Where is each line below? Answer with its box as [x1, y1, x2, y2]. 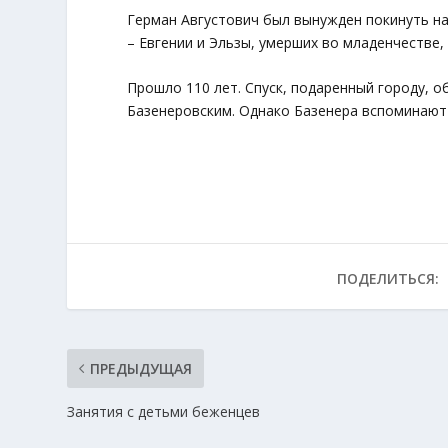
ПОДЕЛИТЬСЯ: [336, 269, 439, 289]
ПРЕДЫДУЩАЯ [90, 359, 193, 379]
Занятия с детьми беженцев [67, 402, 261, 422]
